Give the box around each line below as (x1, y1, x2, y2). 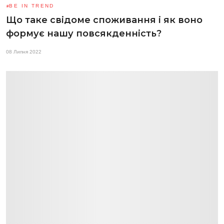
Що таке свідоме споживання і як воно (6, 14, 202, 25)
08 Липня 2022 (6, 48, 41, 54)
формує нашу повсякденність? (6, 27, 161, 39)
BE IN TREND (9, 2, 54, 8)
